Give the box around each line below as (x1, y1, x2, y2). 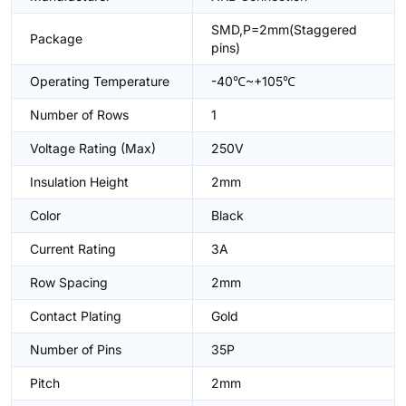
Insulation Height (30, 174, 129, 189)
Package (30, 31, 82, 46)
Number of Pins (30, 342, 121, 357)
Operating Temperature (30, 73, 169, 89)
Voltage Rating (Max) (30, 140, 156, 156)
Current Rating (30, 241, 116, 256)
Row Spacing (30, 275, 108, 290)
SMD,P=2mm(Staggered (211, 22, 357, 37)
